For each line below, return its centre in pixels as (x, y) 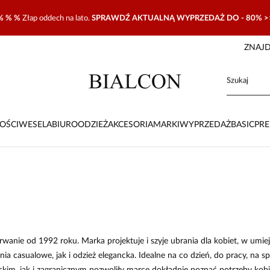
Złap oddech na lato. (57, 18)
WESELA (35, 125)
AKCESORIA (130, 125)
